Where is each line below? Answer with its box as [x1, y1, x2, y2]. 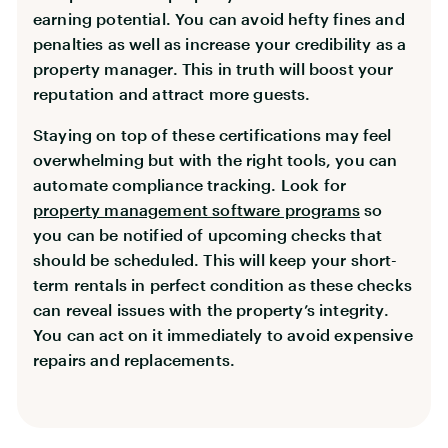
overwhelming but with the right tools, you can [33, 149, 398, 169]
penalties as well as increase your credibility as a [33, 33, 407, 53]
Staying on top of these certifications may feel [33, 124, 392, 144]
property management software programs [33, 199, 360, 219]
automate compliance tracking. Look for [33, 174, 347, 194]
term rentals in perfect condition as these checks [33, 274, 412, 294]
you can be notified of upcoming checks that [33, 224, 382, 244]
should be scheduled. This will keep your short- [33, 249, 398, 269]
